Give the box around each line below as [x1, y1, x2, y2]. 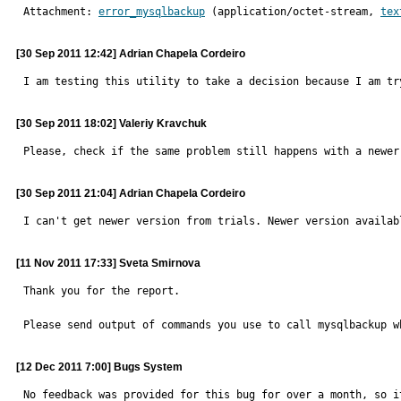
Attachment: [23, 5, 98, 18]
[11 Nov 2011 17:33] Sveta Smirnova [16, 257, 200, 269]
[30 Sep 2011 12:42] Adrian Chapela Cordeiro [16, 47, 245, 60]
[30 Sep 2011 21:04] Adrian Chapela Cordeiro [16, 187, 245, 200]
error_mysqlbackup [98, 5, 205, 18]
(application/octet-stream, [205, 5, 380, 18]
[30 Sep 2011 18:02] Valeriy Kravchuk [16, 117, 207, 130]
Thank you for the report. [23, 285, 180, 297]
